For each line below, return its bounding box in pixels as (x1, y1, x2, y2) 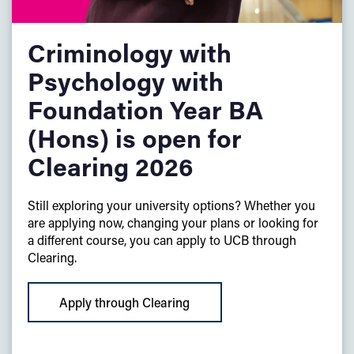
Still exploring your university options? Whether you (28, 197, 315, 214)
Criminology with (28, 36, 232, 70)
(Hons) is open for (28, 121, 242, 156)
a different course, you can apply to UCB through (28, 232, 296, 249)
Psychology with (28, 64, 224, 99)
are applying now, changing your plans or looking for (28, 214, 318, 232)
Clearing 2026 (28, 149, 194, 184)
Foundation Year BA (28, 92, 263, 127)
